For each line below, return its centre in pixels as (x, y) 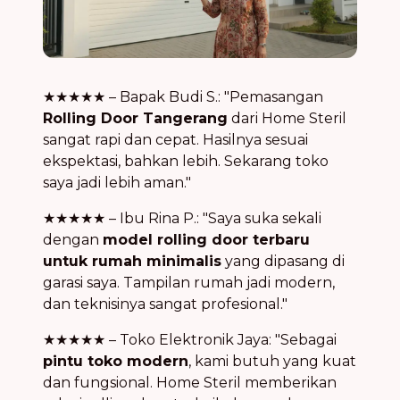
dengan (73, 239)
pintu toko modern (116, 361)
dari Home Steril (287, 118)
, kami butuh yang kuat (272, 361)
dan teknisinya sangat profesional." (165, 304)
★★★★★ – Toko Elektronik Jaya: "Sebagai (190, 339)
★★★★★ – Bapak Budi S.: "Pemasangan (183, 96)
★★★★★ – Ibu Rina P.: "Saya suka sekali (182, 218)
